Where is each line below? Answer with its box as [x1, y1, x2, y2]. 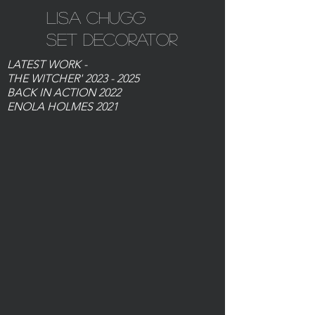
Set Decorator [46, 31, 177, 47]
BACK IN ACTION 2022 [7, 86, 121, 99]
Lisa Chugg [46, 9, 146, 25]
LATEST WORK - [7, 58, 90, 71]
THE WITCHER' [7, 72, 85, 85]
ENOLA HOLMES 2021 [7, 100, 118, 113]
